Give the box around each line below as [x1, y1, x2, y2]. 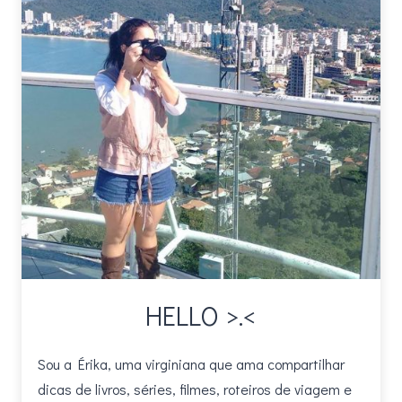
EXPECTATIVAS [133, 19, 210, 33]
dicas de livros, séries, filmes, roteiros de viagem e [38, 380, 352, 398]
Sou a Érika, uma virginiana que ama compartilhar [38, 354, 345, 373]
